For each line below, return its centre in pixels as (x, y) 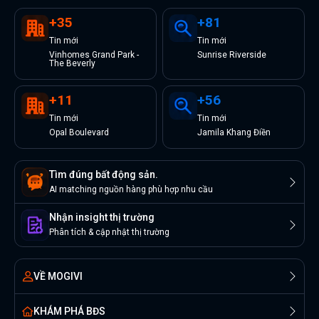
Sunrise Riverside (232, 55)
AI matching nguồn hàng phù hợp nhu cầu (131, 189)
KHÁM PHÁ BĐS (69, 312)
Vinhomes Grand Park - (94, 55)
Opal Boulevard (79, 132)
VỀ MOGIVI (58, 276)
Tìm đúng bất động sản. (104, 174)
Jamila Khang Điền (234, 132)
